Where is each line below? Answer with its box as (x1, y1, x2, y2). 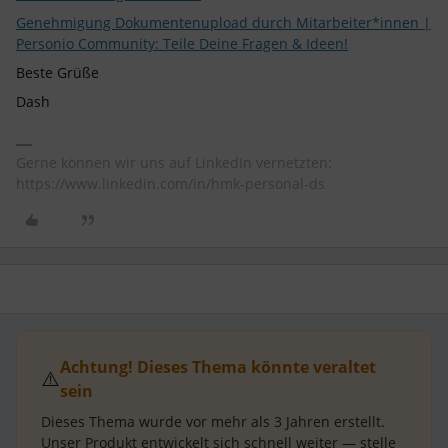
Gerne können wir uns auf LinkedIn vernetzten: (16, 153, 332, 172)
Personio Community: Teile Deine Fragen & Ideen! (16, 34, 348, 53)
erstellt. (330, 412, 385, 431)
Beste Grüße (16, 63, 99, 82)
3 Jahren (274, 412, 330, 431)
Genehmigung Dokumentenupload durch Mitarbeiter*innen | (16, 13, 431, 32)
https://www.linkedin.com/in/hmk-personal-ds (16, 174, 325, 193)
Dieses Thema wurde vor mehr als (41, 412, 274, 431)
